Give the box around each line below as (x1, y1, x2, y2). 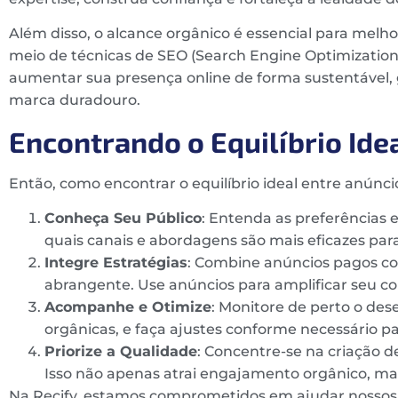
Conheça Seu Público (44, 210, 202, 227)
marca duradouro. (9, 92, 140, 109)
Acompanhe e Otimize (44, 298, 211, 316)
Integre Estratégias (44, 254, 187, 272)
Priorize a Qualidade (44, 343, 197, 361)
